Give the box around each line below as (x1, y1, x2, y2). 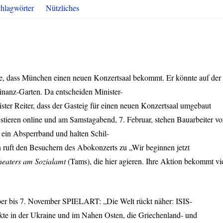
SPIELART (62, 196, 99, 206)
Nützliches (46, 2, 79, 13)
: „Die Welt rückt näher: (99, 196, 176, 206)
